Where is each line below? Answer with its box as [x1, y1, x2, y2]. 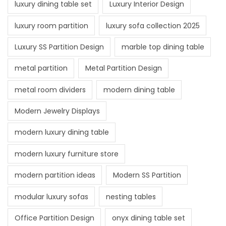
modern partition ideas [14, 170, 95, 181]
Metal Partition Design [85, 63, 162, 74]
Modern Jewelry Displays [14, 106, 100, 117]
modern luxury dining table [14, 127, 109, 138]
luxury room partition [14, 20, 88, 31]
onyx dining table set [111, 212, 185, 223]
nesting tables [105, 191, 156, 202]
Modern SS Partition [112, 170, 181, 181]
